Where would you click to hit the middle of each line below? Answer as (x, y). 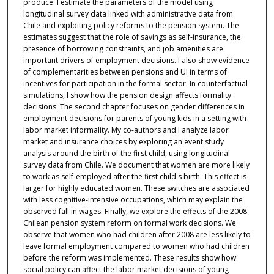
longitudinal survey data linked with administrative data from (128, 14)
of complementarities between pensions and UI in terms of (125, 72)
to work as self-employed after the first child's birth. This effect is (135, 177)
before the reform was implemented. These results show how (129, 258)
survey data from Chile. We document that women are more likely (136, 165)
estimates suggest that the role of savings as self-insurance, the (132, 37)
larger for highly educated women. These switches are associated (136, 188)
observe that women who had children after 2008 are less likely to (137, 235)
